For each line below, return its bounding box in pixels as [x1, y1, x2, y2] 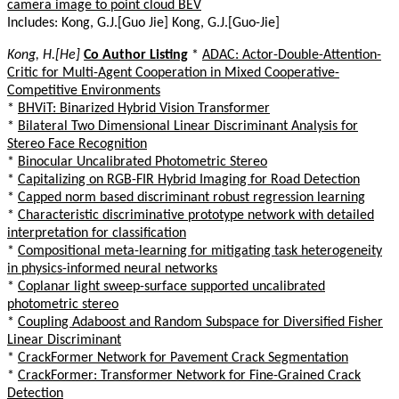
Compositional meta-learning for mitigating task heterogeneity [18, 243, 382, 258]
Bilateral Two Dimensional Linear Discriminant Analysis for [18, 118, 358, 134]
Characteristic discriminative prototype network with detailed [18, 208, 374, 223]
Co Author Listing [84, 47, 188, 62]
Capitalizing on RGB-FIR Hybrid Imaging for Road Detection [18, 172, 360, 187]
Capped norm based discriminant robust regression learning [18, 190, 365, 205]
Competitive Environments [7, 83, 160, 98]
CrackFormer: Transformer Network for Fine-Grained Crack [18, 368, 361, 383]
